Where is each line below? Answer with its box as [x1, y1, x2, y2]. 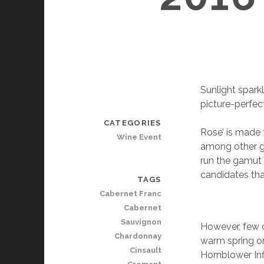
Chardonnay [114, 232, 161, 240]
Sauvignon [120, 217, 161, 226]
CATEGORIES [103, 118, 161, 127]
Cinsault [129, 246, 161, 255]
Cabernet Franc [99, 189, 161, 198]
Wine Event [116, 133, 161, 141]
